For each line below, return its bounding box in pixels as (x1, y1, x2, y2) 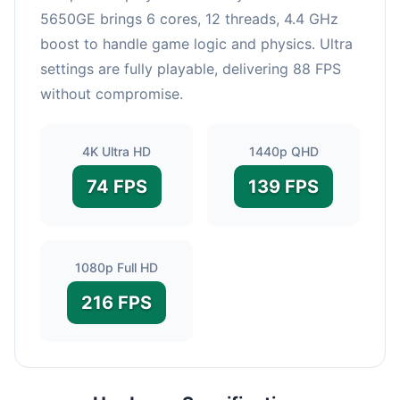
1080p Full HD (75, 259, 158, 275)
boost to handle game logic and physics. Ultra (40, 34, 353, 53)
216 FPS (81, 291, 152, 313)
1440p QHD (248, 143, 319, 159)
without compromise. (40, 84, 183, 103)
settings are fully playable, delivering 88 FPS (40, 59, 341, 78)
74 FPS (86, 175, 147, 197)
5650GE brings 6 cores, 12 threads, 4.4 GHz (40, 9, 338, 28)
